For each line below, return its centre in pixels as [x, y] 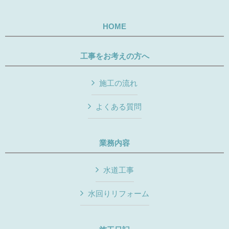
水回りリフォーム [118, 193]
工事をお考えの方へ [114, 56]
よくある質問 [118, 106]
